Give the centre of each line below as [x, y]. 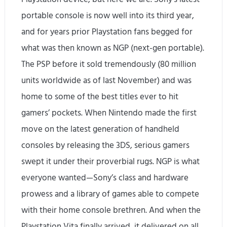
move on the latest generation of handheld [101, 129]
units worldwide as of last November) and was [107, 81]
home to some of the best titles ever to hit [100, 97]
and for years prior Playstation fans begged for [107, 32]
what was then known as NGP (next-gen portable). [113, 48]
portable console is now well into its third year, [108, 16]
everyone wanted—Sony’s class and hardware [105, 178]
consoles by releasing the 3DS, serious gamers [106, 146]
